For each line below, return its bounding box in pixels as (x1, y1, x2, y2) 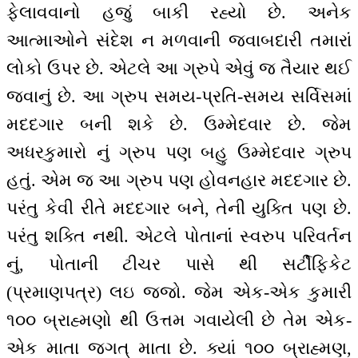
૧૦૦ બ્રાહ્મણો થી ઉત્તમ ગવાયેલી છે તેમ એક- (6, 310, 352, 331)
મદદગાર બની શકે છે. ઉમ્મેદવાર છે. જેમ (6, 114, 352, 135)
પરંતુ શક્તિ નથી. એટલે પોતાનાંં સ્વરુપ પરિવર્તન (6, 226, 352, 247)
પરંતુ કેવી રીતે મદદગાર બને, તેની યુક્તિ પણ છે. (6, 198, 352, 219)
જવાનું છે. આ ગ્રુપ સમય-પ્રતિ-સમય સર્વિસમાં (6, 86, 352, 107)
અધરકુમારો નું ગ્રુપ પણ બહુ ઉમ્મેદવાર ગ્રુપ (6, 142, 352, 163)
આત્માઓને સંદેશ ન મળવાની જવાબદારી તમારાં (6, 30, 352, 51)
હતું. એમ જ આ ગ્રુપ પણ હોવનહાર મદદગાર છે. (6, 170, 352, 191)
